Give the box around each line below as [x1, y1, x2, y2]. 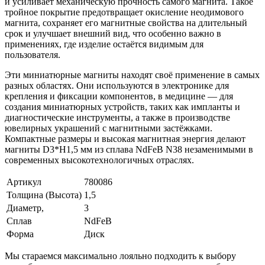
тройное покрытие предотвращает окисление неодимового [5, 7, 244, 17]
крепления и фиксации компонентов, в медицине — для [5, 91, 233, 101]
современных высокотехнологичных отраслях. [5, 154, 194, 165]
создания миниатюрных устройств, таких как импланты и [5, 101, 240, 112]
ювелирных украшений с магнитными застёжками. [5, 122, 212, 133]
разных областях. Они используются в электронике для [5, 80, 229, 91]
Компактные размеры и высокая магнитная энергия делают [5, 133, 245, 144]
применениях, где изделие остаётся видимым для [5, 38, 203, 49]
